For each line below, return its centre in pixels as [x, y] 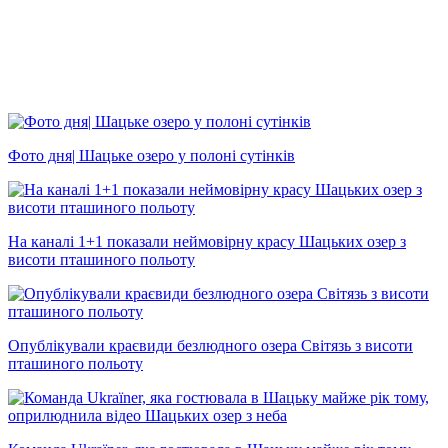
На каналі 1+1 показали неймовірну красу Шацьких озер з [207, 241]
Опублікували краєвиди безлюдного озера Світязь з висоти [210, 345]
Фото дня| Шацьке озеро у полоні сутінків [151, 155]
